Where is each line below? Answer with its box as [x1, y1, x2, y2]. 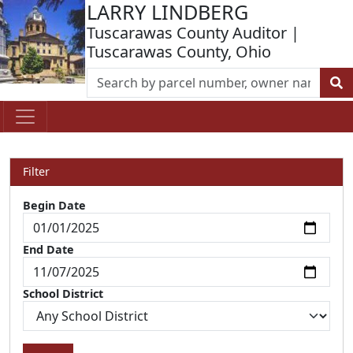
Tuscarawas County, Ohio [87, 41, 271, 62]
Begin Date [23, 198, 86, 213]
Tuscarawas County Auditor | [87, 22, 299, 43]
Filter [23, 164, 50, 179]
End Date [23, 242, 74, 257]
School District [23, 286, 103, 301]
